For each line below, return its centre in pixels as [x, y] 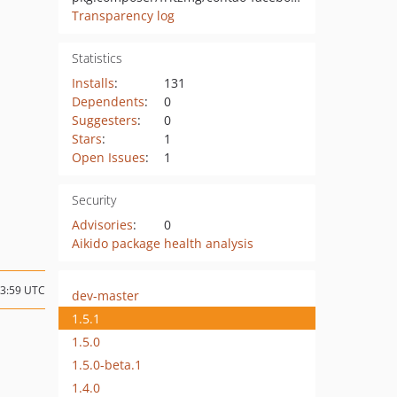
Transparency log [123, 16]
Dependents [108, 101]
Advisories [102, 225]
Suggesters [104, 120]
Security [93, 200]
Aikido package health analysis [162, 243]
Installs [93, 83]
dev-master [105, 295]
